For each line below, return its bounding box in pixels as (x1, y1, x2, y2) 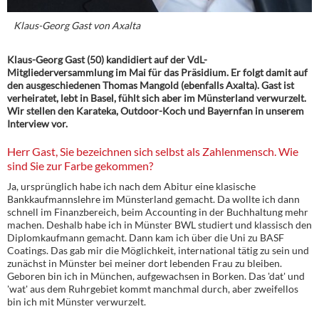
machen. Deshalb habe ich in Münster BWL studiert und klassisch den (7, 218, 312, 231)
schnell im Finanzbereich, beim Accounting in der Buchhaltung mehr (7, 205, 308, 218)
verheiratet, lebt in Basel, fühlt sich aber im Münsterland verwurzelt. (7, 91, 306, 104)
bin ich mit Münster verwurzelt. (7, 295, 146, 308)
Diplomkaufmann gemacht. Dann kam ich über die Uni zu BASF (7, 231, 284, 244)
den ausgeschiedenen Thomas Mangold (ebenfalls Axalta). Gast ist (7, 78, 294, 91)
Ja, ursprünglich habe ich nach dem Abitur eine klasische (7, 179, 256, 192)
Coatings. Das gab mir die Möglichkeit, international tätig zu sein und (7, 244, 309, 256)
